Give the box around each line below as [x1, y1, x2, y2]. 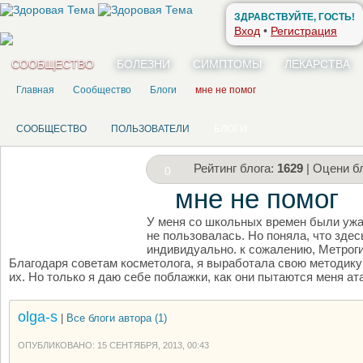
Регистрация [271, 24, 337, 37]
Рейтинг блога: [194, 161, 277, 175]
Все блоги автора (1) [66, 312, 167, 324]
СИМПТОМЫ [193, 58, 262, 70]
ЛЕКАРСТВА [284, 58, 350, 70]
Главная [16, 84, 54, 96]
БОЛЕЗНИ [117, 58, 170, 70]
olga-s [18, 309, 58, 325]
